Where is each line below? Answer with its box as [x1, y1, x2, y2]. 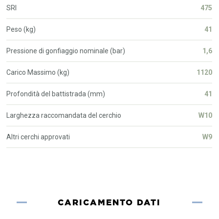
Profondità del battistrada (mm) [6, 89, 106, 98]
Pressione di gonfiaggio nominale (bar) [6, 46, 126, 55]
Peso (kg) [6, 25, 36, 33]
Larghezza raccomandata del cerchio [6, 111, 122, 119]
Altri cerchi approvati [6, 132, 70, 141]
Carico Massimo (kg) [6, 68, 70, 76]
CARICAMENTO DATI [58, 196, 161, 208]
